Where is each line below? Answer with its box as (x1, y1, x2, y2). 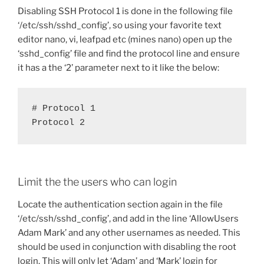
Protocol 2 (32, 118, 85, 128)
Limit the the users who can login (18, 176, 177, 189)
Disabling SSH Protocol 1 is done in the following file (18, 5, 233, 16)
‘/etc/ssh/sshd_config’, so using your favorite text (18, 19, 222, 31)
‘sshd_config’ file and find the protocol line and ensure (18, 48, 240, 59)
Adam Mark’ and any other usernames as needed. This (18, 227, 240, 238)
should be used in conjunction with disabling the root (18, 241, 236, 252)
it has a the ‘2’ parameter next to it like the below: (18, 62, 219, 73)
